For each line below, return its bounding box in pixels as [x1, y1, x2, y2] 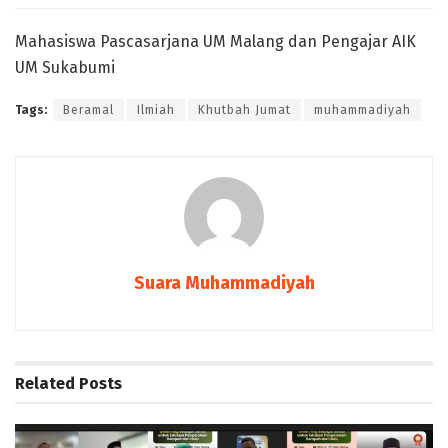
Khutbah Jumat [198, 103, 291, 118]
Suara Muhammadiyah [133, 272, 315, 295]
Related [15, 374, 75, 394]
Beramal [63, 103, 114, 118]
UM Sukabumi [15, 58, 115, 78]
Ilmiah [137, 103, 175, 118]
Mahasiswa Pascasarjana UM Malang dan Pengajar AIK [15, 32, 416, 52]
